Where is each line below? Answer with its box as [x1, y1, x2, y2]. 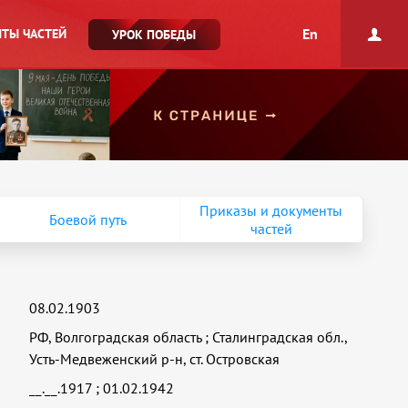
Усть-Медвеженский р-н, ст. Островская [29, 350, 280, 368]
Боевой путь [49, 210, 127, 229]
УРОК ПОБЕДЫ [112, 26, 196, 43]
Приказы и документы [199, 201, 343, 219]
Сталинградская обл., [212, 328, 348, 346]
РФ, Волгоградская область [29, 328, 202, 346]
